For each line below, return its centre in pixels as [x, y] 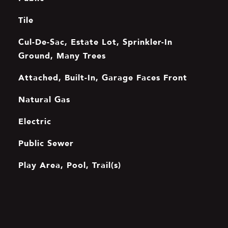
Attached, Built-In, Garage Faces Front [103, 77]
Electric [35, 121]
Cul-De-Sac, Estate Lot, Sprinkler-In [95, 42]
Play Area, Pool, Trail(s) [69, 165]
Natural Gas [44, 99]
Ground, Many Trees [62, 55]
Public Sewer [46, 143]
